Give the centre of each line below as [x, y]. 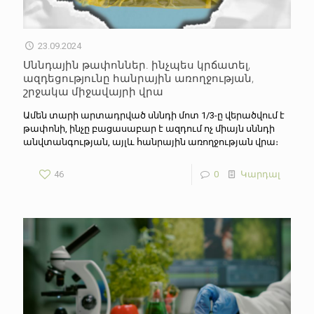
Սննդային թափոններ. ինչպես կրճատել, [137, 64]
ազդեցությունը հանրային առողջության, [138, 77]
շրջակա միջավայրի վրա [93, 91]
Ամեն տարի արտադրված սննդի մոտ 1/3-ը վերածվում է [154, 115]
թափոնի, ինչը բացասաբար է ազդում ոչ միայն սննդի [149, 128]
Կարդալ [260, 174]
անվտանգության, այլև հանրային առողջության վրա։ [152, 142]
